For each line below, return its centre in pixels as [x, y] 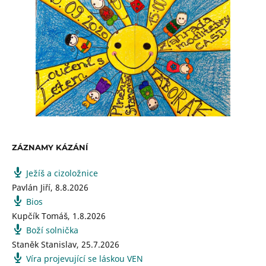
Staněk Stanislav [44, 245]
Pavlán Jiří [31, 188]
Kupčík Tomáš [40, 216]
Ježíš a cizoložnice [62, 173]
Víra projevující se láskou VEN [85, 259]
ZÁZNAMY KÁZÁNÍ [50, 148]
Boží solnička [52, 230]
